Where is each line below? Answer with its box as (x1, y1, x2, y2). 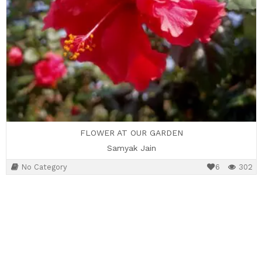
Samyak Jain (106, 143, 156, 153)
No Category (21, 163, 67, 171)
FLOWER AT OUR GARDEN (80, 128, 183, 137)
